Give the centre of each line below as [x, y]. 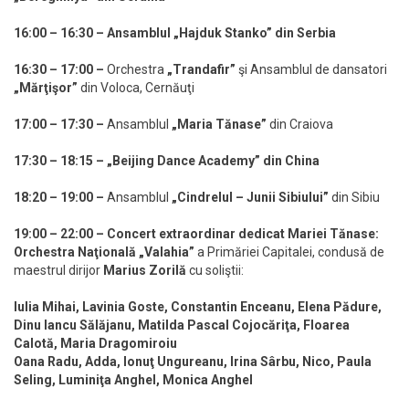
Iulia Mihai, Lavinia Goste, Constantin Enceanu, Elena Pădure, [198, 307]
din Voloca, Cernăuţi [136, 88]
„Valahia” [167, 252]
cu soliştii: [215, 271]
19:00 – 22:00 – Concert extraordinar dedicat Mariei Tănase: [196, 234]
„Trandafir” [201, 70]
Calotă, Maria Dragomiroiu [95, 344]
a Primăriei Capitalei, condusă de [289, 252]
